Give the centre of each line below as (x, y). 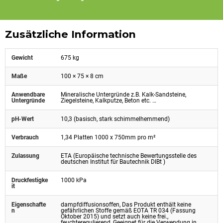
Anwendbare (28, 94)
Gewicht (22, 57)
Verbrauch (25, 137)
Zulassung (25, 156)
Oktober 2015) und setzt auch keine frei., (114, 216)
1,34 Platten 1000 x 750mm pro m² (108, 137)
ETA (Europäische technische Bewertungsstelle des (129, 156)
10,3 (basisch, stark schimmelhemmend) (115, 119)
